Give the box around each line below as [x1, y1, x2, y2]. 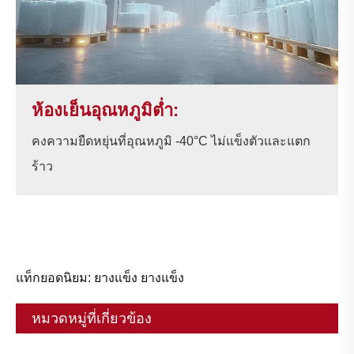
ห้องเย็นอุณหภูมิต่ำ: [32, 100, 179, 121]
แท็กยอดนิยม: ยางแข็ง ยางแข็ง [16, 271, 184, 285]
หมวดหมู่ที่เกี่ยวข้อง [32, 311, 152, 327]
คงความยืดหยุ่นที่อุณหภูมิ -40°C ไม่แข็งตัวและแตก [32, 134, 311, 149]
